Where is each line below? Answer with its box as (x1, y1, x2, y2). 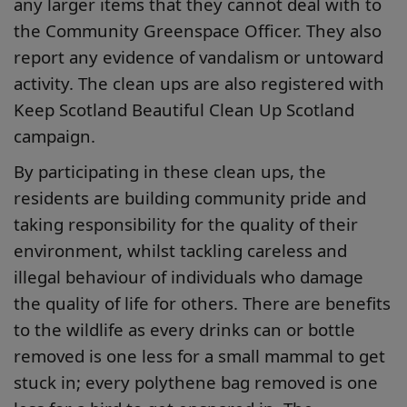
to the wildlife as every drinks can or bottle (14, 318, 355, 341)
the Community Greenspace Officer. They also (14, 19, 382, 42)
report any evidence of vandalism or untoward (14, 45, 383, 68)
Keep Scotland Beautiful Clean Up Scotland (14, 98, 354, 121)
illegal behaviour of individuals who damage (14, 265, 363, 288)
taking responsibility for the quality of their (14, 213, 358, 235)
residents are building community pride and (14, 186, 366, 209)
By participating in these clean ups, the (14, 160, 326, 183)
